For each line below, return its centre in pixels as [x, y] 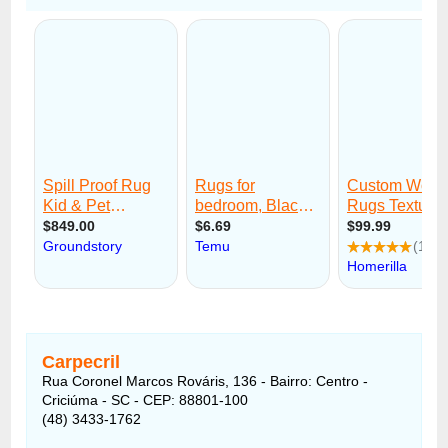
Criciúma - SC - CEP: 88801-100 [145, 399]
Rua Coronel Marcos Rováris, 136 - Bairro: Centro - [205, 380]
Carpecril [81, 361]
